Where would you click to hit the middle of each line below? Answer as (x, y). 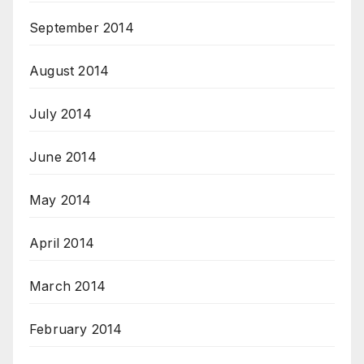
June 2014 (63, 157)
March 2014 (67, 286)
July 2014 (61, 114)
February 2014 (76, 329)
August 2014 (69, 71)
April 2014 (62, 243)
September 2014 (82, 28)
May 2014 (61, 200)
